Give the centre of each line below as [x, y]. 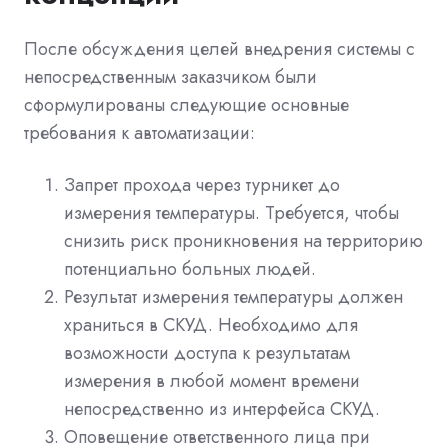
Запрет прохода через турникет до [202, 184]
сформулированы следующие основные [186, 104]
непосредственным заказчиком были [170, 76]
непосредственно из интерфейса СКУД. [222, 408]
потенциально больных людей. [190, 268]
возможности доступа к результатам [207, 352]
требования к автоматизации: [139, 132]
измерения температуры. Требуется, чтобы [231, 212]
